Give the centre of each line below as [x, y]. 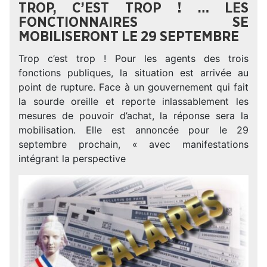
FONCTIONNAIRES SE [133, 23]
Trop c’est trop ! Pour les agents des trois [133, 58]
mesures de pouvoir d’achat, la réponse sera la [133, 116]
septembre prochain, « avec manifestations [133, 144]
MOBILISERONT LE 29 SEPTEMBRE [129, 37]
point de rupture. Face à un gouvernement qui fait [133, 87]
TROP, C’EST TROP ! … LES [133, 8]
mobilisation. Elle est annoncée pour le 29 [133, 130]
